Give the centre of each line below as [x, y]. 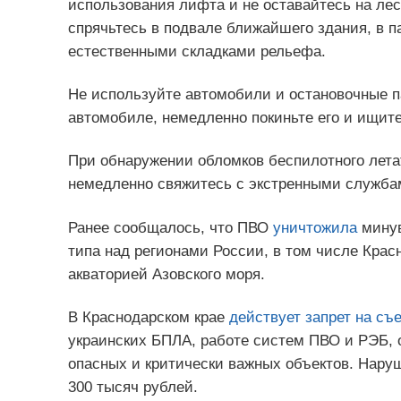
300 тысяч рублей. [132, 387]
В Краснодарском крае [148, 317]
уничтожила [315, 227]
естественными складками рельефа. [196, 52]
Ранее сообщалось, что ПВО [170, 227]
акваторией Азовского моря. [166, 274]
